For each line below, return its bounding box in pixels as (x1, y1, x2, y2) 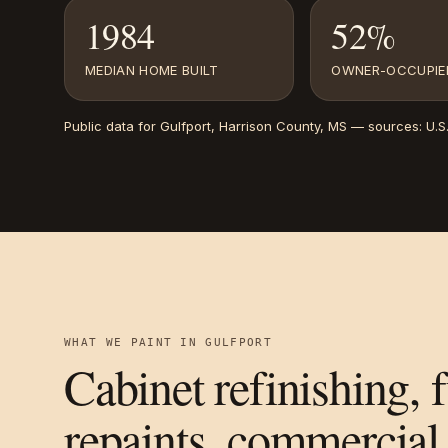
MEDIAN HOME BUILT (85, 62, 219, 78)
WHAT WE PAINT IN (64, 336, 206, 349)
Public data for (64, 118, 160, 134)
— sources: (347, 118, 426, 134)
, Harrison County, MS (211, 118, 347, 134)
